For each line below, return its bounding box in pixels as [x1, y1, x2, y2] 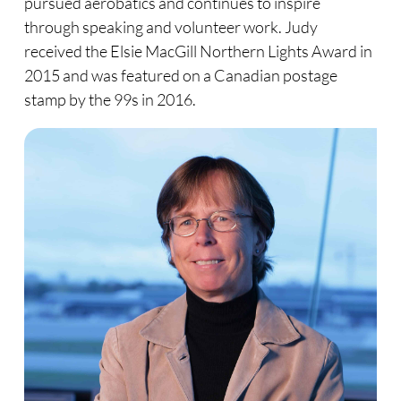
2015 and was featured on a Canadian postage [23, 65, 337, 86]
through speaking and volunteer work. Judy [23, 17, 318, 38]
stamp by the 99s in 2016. [23, 90, 196, 110]
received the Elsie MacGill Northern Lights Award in [23, 41, 372, 62]
